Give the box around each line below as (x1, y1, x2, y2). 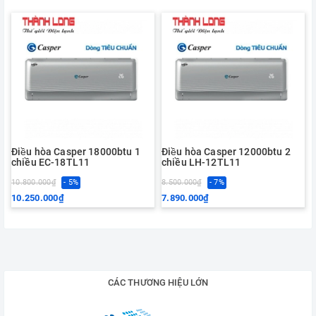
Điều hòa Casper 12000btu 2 (162, 145, 291, 157)
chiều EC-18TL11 (11, 156, 90, 168)
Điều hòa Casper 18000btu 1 (11, 145, 140, 157)
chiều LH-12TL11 (162, 156, 241, 168)
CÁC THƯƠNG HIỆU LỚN (107, 276, 209, 288)
